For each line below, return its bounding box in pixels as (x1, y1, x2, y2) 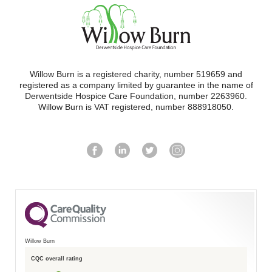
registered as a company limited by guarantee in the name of (19, 80, 253, 90)
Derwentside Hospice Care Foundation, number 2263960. (25, 90, 247, 101)
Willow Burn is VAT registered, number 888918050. (38, 101, 234, 112)
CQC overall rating (31, 256, 83, 262)
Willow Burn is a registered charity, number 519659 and (30, 69, 242, 79)
